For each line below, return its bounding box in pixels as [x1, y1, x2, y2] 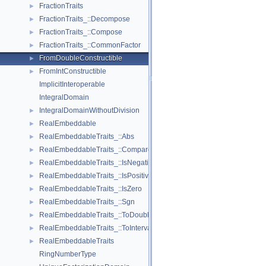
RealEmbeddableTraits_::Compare [39, 145, 152, 154]
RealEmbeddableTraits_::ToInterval [39, 224, 153, 232]
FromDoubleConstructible [39, 54, 122, 62]
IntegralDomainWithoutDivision [39, 106, 140, 115]
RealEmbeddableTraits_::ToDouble [39, 211, 153, 219]
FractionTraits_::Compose [39, 28, 122, 36]
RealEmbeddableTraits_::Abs [39, 132, 134, 141]
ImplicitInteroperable [39, 80, 105, 88]
